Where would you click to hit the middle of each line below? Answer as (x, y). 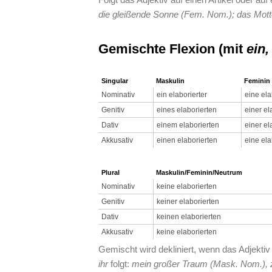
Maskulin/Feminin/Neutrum (199, 172)
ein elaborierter (182, 95)
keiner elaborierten (188, 202)
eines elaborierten (187, 110)
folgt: (120, 264)
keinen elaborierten (189, 217)
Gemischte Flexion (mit (172, 49)
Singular (115, 81)
